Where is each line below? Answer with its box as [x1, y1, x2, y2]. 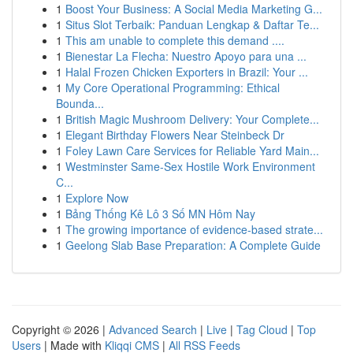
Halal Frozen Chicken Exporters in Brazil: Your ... [65, 64, 308, 80]
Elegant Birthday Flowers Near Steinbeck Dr [65, 127, 284, 143]
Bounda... [56, 95, 104, 111]
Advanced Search [109, 321, 197, 337]
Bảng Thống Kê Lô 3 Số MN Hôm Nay [65, 206, 255, 221]
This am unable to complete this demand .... [65, 32, 284, 48]
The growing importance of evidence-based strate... [65, 221, 323, 237]
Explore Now [65, 190, 128, 206]
